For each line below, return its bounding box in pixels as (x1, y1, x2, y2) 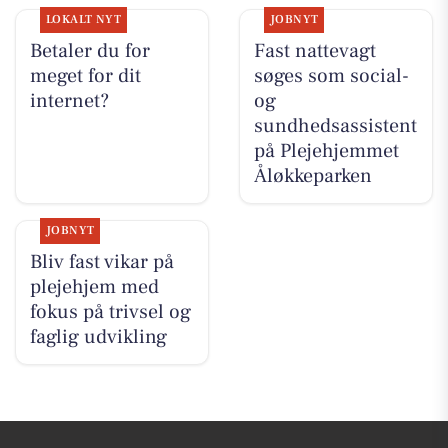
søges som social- (253, 63, 409, 90)
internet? (29, 88, 109, 115)
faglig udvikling (29, 324, 167, 351)
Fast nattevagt (253, 38, 376, 65)
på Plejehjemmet (253, 138, 399, 165)
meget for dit (29, 63, 141, 90)
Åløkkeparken (253, 163, 372, 190)
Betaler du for (29, 38, 150, 65)
